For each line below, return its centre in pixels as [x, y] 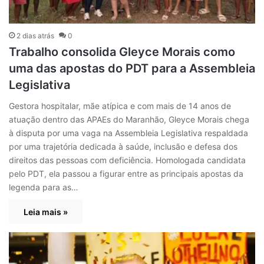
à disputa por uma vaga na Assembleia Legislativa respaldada [128, 133]
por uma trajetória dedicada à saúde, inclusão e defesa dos [123, 146]
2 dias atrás [35, 35]
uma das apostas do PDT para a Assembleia [132, 68]
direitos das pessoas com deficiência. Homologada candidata [127, 160]
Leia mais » [46, 212]
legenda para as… [44, 187]
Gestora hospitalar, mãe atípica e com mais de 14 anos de [120, 105]
